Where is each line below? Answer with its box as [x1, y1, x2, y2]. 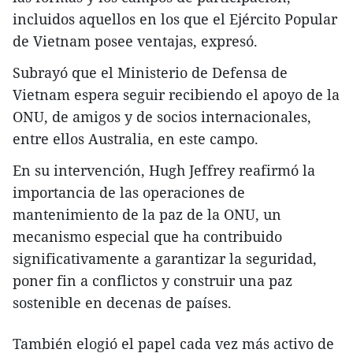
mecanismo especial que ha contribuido [13, 227, 282, 247]
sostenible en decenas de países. [13, 293, 232, 313]
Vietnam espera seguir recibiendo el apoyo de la [13, 85, 340, 105]
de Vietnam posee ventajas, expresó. [13, 32, 258, 51]
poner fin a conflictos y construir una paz [13, 271, 292, 291]
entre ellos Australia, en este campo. [13, 129, 258, 149]
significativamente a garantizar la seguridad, [13, 249, 317, 269]
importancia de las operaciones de [13, 183, 245, 203]
